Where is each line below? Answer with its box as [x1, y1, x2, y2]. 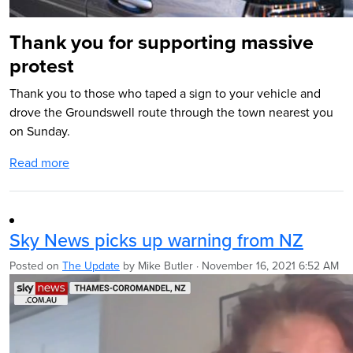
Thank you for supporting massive [9, 28, 314, 56]
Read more [9, 154, 69, 171]
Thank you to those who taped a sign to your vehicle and [9, 84, 321, 102]
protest [9, 51, 74, 80]
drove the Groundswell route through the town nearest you [9, 103, 333, 121]
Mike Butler [138, 258, 193, 273]
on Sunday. [9, 122, 70, 139]
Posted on [9, 258, 62, 273]
